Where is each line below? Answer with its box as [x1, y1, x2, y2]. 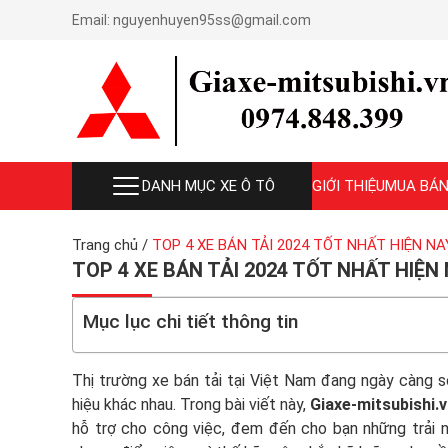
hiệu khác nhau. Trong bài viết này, [72, 395, 310, 414]
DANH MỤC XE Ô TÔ [141, 177, 275, 195]
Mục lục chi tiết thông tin [83, 310, 298, 333]
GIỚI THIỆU [312, 177, 385, 195]
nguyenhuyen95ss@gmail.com [113, 12, 311, 28]
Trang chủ [72, 236, 138, 254]
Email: [72, 12, 113, 28]
